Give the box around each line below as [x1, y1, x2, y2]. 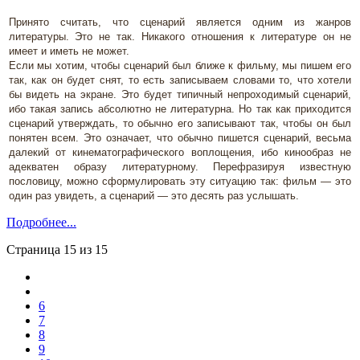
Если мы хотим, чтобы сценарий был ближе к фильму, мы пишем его [8, 59, 352, 72]
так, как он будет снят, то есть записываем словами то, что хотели [8, 73, 352, 86]
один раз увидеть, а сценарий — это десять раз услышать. [8, 189, 299, 202]
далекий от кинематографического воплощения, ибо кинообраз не [8, 145, 352, 158]
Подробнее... [6, 215, 76, 229]
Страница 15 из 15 [6, 242, 108, 256]
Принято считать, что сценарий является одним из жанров [8, 15, 352, 28]
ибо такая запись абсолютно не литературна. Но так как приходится [8, 102, 352, 115]
